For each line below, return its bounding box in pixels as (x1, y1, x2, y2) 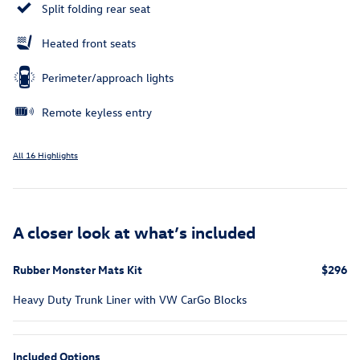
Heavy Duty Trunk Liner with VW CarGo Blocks (13, 292, 247, 308)
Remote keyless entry (42, 104, 152, 121)
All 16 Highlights (13, 149, 78, 162)
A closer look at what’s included (13, 221, 256, 243)
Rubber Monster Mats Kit (13, 262, 142, 278)
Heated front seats (42, 35, 136, 51)
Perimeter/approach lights (42, 70, 174, 86)
